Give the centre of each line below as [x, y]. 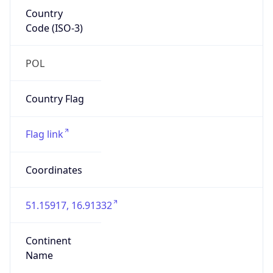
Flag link [44, 134]
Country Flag [55, 99]
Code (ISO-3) [54, 28]
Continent [48, 241]
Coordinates [54, 170]
